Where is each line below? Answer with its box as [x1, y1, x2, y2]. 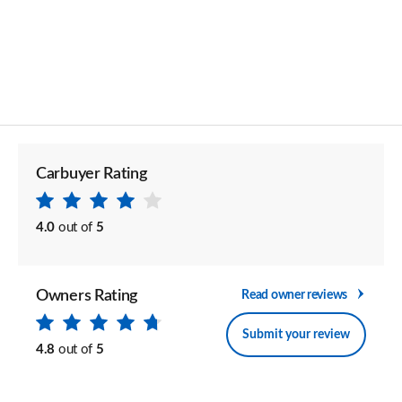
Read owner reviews [241, 288, 347, 301]
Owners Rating [36, 288, 138, 304]
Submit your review [242, 328, 350, 341]
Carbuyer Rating [36, 166, 147, 182]
